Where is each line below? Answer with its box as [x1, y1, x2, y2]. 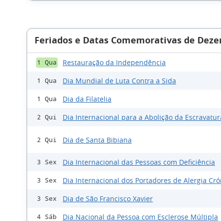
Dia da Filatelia [63, 94, 111, 104]
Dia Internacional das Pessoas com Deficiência [63, 157, 215, 167]
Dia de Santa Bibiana [63, 135, 132, 145]
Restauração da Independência [63, 58, 166, 68]
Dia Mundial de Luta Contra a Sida [63, 76, 176, 86]
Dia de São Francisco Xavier [63, 194, 153, 204]
